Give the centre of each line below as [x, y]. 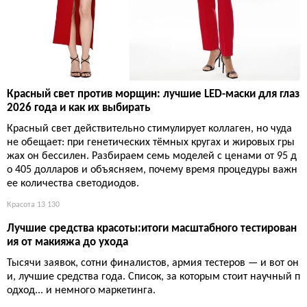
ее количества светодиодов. [73, 183]
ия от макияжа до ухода [67, 242]
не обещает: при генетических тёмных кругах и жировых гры [151, 142]
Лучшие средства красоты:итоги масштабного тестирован [152, 228]
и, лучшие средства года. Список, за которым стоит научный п [153, 277]
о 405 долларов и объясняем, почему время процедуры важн [152, 170]
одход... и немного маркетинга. [81, 290]
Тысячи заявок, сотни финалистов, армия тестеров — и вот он [153, 263]
